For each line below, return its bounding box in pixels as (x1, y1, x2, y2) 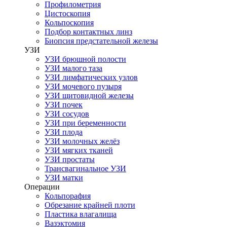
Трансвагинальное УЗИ (45, 164, 126, 173)
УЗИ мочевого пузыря (45, 82, 122, 91)
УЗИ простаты (45, 155, 95, 164)
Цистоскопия (45, 9, 90, 18)
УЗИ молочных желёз (45, 137, 120, 145)
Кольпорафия (45, 192, 91, 200)
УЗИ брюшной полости (45, 55, 126, 63)
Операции (24, 182, 60, 191)
